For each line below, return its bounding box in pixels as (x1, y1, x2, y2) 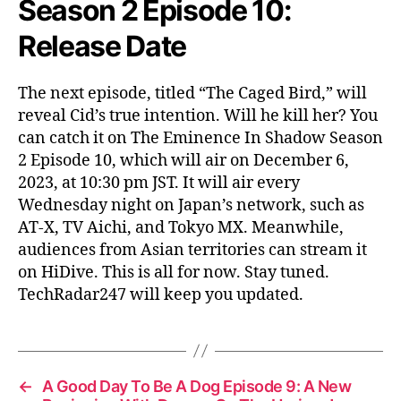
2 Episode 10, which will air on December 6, (18, 149, 349, 171)
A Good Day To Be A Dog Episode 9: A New (41, 376, 352, 396)
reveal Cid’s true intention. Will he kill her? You (18, 105, 378, 126)
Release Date (18, 28, 187, 64)
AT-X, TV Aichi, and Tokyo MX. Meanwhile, (18, 217, 344, 238)
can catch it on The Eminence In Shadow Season (18, 127, 383, 149)
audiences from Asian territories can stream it (18, 239, 367, 260)
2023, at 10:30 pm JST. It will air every (18, 172, 300, 193)
